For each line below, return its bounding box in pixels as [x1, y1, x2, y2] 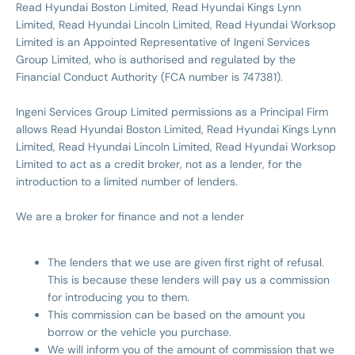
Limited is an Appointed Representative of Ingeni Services [16, 35, 310, 49]
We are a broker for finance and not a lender [16, 209, 244, 223]
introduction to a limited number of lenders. [16, 174, 238, 189]
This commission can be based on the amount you [48, 307, 305, 322]
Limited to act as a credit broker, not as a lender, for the [16, 157, 302, 171]
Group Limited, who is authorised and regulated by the [16, 52, 296, 67]
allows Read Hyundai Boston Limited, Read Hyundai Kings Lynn [16, 122, 336, 136]
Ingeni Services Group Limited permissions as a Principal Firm [16, 105, 328, 119]
